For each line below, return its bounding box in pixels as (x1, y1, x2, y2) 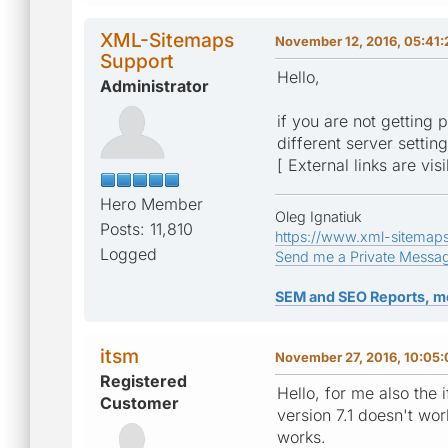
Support (100, 48, 174, 73)
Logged (100, 243, 157, 264)
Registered (100, 370, 187, 391)
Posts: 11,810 (100, 218, 193, 239)
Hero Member (100, 193, 203, 214)
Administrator (100, 75, 209, 96)
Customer (100, 392, 179, 413)
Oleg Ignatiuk (275, 207, 362, 225)
